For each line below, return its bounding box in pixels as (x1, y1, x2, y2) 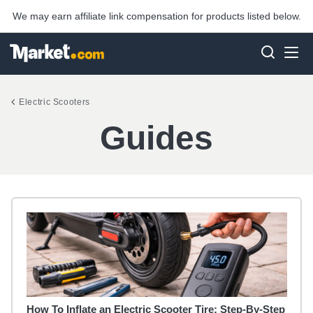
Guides (100, 119, 213, 156)
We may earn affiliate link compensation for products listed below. (12, 10, 301, 22)
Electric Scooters (19, 97, 90, 107)
